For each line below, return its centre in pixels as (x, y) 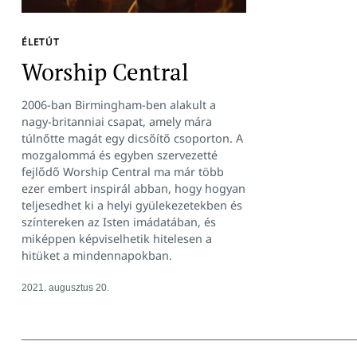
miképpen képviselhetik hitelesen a (117, 238)
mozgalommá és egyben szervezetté (120, 155)
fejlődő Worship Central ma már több (123, 171)
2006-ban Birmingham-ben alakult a (119, 104)
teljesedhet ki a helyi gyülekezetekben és (132, 205)
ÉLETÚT (41, 41)
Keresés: (140, 10)
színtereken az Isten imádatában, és (119, 222)
